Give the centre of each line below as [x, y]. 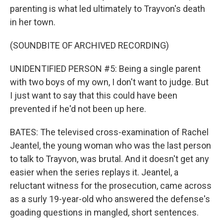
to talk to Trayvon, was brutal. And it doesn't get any [110, 159]
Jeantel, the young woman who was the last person [111, 146]
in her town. [33, 22]
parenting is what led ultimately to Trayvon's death [108, 9]
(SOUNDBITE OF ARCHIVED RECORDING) [89, 46]
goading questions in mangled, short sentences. [104, 213]
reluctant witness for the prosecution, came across [111, 186]
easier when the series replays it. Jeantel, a [94, 172]
